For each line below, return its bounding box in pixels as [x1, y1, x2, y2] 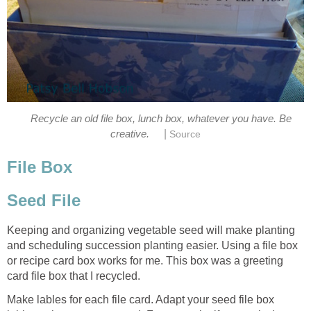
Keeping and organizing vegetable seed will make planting [7, 224, 295, 236]
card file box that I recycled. [7, 269, 140, 282]
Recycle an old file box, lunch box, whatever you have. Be [31, 112, 292, 124]
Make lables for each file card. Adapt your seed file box [7, 293, 274, 305]
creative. [110, 128, 150, 140]
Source [169, 128, 201, 140]
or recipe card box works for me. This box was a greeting [7, 254, 283, 267]
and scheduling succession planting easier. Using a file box [7, 239, 298, 251]
